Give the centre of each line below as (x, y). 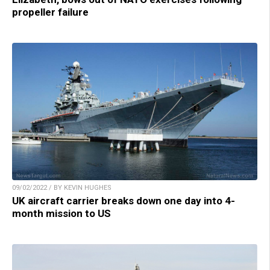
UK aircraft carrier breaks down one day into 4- (124, 201)
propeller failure (50, 12)
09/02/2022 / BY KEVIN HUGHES (62, 188)
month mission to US (61, 214)
